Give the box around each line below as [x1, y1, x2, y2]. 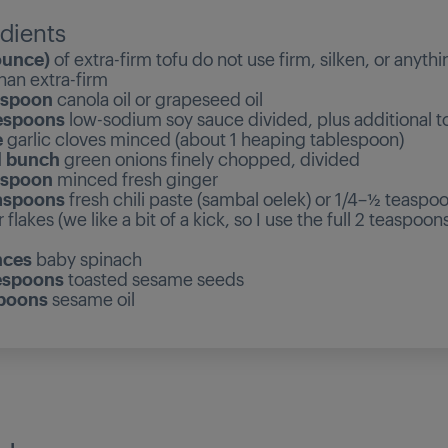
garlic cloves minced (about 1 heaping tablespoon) [2, 125, 404, 150]
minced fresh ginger [52, 165, 218, 190]
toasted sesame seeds [63, 265, 244, 290]
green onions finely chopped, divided [59, 145, 360, 170]
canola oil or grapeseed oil [52, 85, 263, 110]
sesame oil [47, 285, 135, 310]
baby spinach [31, 245, 142, 270]
